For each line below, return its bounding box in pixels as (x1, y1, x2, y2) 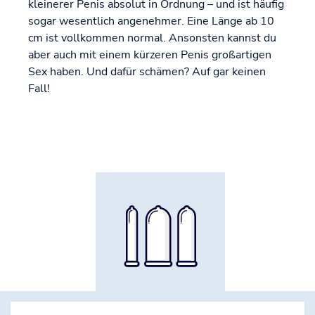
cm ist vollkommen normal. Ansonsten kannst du (28, 30, 276, 46)
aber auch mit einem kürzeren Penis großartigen (28, 47, 271, 63)
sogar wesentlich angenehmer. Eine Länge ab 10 (28, 13, 274, 30)
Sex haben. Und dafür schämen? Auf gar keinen (28, 64, 266, 80)
